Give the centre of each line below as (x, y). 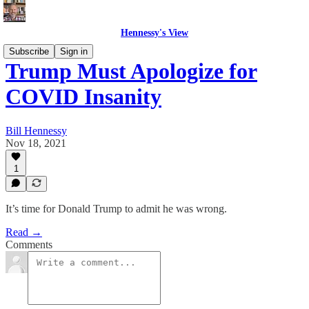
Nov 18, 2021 (36, 143)
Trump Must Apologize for (131, 71)
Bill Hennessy (36, 130)
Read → (24, 232)
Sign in (74, 51)
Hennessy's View (154, 33)
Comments (29, 245)
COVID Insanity (83, 97)
